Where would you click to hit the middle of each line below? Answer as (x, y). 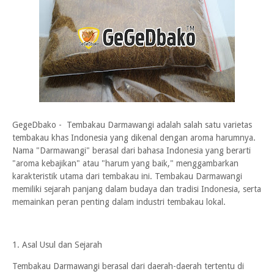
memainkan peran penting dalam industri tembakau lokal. (119, 202)
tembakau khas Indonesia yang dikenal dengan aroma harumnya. (134, 138)
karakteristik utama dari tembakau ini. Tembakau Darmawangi (127, 176)
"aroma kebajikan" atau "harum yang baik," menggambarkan (125, 163)
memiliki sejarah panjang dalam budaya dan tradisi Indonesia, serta (137, 189)
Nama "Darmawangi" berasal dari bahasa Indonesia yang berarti (131, 150)
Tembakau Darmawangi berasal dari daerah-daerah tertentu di (128, 266)
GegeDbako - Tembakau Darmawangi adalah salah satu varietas (132, 125)
